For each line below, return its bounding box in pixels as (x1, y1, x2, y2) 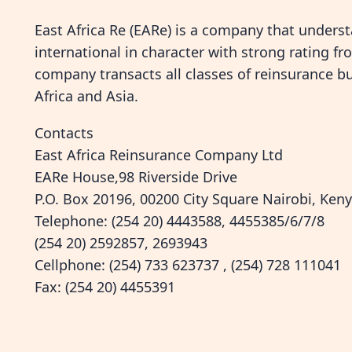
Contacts (35, 123, 93, 143)
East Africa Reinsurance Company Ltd (35, 145, 283, 165)
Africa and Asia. (35, 86, 138, 106)
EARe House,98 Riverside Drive (35, 167, 237, 187)
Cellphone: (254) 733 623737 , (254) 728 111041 (35, 255, 341, 275)
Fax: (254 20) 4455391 (35, 277, 175, 297)
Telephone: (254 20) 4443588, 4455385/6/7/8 (35, 211, 324, 231)
